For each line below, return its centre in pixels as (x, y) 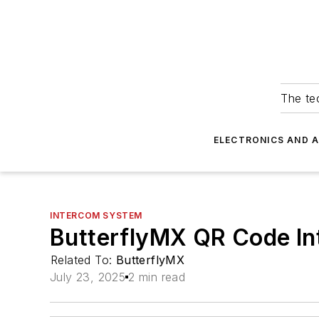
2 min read (157, 277)
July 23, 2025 (88, 277)
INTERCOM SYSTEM (96, 215)
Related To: (83, 260)
